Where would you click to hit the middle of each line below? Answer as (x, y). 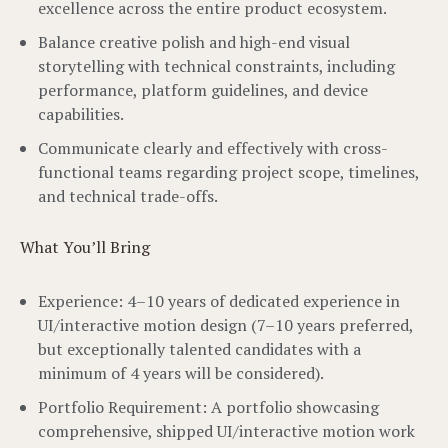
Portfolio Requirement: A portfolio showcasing (208, 407)
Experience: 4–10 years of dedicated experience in (219, 301)
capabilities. (81, 114)
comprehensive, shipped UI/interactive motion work (226, 431)
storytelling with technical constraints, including (216, 66)
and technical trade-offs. (128, 196)
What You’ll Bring (85, 247)
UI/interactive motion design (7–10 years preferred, (225, 325)
